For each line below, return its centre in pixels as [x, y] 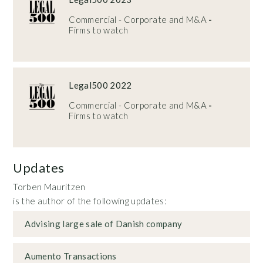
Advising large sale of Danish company [104, 223]
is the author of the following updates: [90, 200]
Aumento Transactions [71, 256]
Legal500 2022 [100, 85]
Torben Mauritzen [49, 186]
